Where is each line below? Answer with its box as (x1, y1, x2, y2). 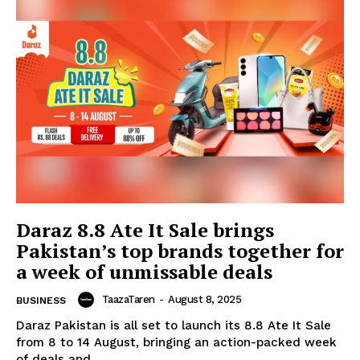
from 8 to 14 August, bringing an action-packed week (16, 334, 337, 350)
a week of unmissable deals (16, 258, 272, 284)
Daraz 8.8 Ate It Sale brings (16, 216, 274, 243)
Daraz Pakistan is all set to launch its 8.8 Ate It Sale (16, 317, 331, 333)
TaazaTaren (101, 292, 155, 305)
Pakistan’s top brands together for (16, 237, 344, 264)
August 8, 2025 (168, 292, 241, 305)
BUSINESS (16, 294, 66, 306)
